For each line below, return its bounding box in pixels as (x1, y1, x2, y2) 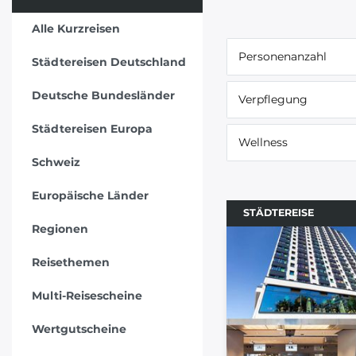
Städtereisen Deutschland (31, 55, 186, 70)
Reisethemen (31, 255, 110, 270)
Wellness (238, 135, 288, 149)
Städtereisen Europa (31, 122, 153, 137)
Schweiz (31, 155, 80, 170)
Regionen (31, 222, 88, 237)
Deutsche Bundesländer (31, 88, 175, 103)
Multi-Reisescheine (31, 288, 142, 304)
